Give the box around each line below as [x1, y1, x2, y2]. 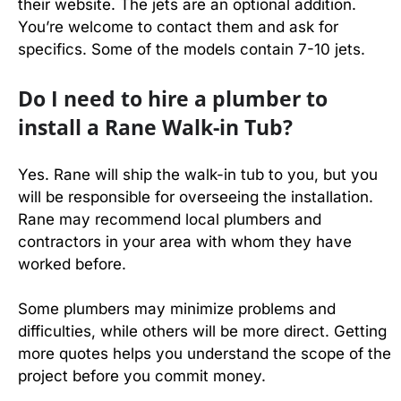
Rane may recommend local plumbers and [18, 209, 321, 228]
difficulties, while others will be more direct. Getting [18, 322, 387, 340]
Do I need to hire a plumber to [18, 83, 328, 113]
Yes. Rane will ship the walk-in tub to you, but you [18, 165, 378, 183]
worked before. [18, 254, 131, 273]
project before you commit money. [18, 367, 266, 385]
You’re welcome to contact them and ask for [18, 18, 338, 36]
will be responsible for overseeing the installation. [18, 187, 373, 206]
